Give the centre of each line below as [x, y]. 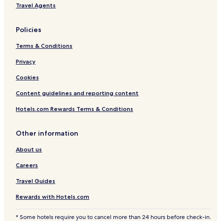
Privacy [26, 62]
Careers [27, 165]
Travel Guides [36, 181]
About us [29, 149]
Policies [29, 30]
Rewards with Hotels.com [53, 197]
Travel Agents [36, 5]
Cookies [27, 77]
